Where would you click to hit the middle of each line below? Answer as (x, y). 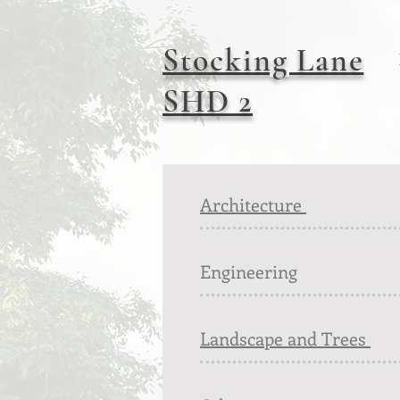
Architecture (253, 204)
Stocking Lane (263, 60)
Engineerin (244, 271)
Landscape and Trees (285, 338)
